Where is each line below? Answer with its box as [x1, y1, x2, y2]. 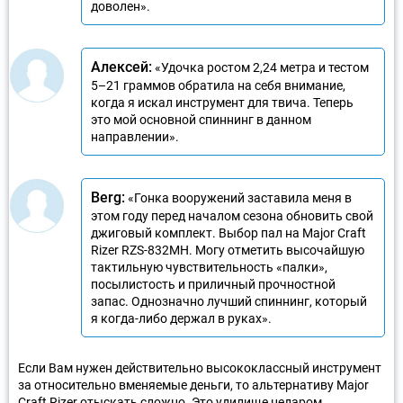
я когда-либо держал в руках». [91, 310, 272, 326]
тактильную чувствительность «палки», [91, 259, 327, 274]
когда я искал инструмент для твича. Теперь [91, 94, 354, 110]
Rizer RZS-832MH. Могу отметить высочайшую [91, 242, 364, 257]
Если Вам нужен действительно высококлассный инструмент [18, 360, 381, 375]
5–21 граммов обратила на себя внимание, [91, 77, 345, 93]
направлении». [91, 129, 179, 144]
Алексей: [91, 58, 152, 76]
